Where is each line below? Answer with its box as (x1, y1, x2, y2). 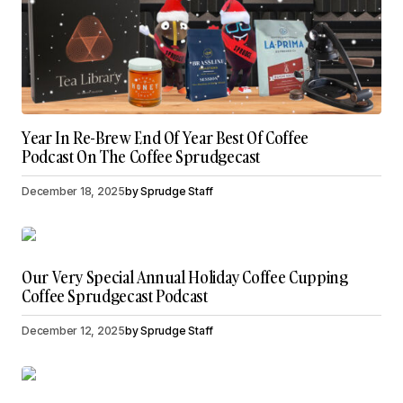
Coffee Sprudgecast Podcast (22, 285, 208, 309)
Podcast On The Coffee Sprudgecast (22, 146, 261, 169)
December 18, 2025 (22, 184, 125, 199)
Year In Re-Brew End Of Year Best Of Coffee (22, 127, 309, 150)
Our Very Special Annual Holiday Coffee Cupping (22, 266, 348, 290)
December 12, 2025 (22, 324, 125, 338)
